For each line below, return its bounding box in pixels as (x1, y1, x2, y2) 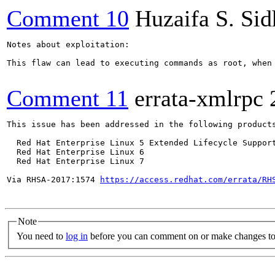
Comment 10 (7, 6, 129, 31)
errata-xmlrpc (134, 85, 263, 111)
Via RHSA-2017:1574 (7, 175, 100, 184)
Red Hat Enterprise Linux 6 (7, 147, 144, 157)
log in (66, 230, 88, 241)
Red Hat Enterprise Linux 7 (7, 157, 144, 166)
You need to (17, 230, 66, 241)
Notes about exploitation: (7, 40, 130, 49)
